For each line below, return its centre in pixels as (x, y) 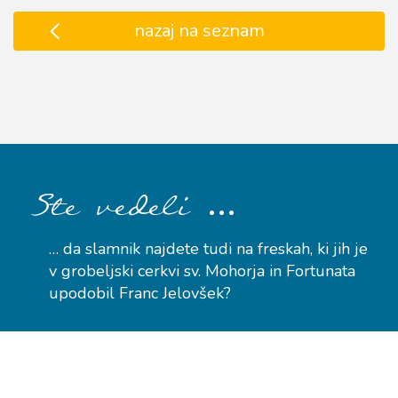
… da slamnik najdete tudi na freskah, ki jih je (208, 249)
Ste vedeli (117, 208)
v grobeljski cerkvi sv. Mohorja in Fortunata (202, 271)
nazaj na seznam (199, 31)
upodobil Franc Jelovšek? (140, 294)
